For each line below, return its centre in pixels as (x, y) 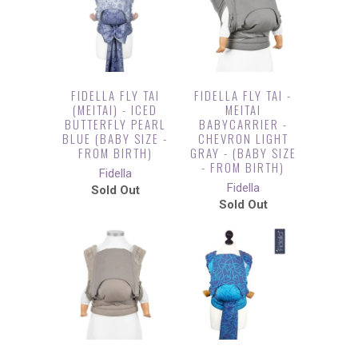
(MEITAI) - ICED (115, 109)
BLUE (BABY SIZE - (115, 138)
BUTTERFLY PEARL (115, 124)
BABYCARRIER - (243, 124)
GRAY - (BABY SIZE (243, 153)
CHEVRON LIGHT (243, 138)
